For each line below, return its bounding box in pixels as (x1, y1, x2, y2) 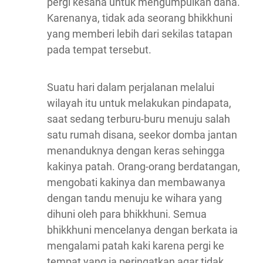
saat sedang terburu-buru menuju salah (47, 113, 230, 125)
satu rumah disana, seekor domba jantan (47, 129, 237, 141)
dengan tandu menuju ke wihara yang (47, 192, 222, 204)
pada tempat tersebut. (47, 43, 151, 56)
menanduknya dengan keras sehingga (47, 144, 225, 157)
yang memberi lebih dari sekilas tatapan (47, 28, 232, 40)
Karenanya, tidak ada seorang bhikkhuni (47, 12, 232, 24)
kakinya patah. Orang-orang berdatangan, (47, 160, 240, 173)
